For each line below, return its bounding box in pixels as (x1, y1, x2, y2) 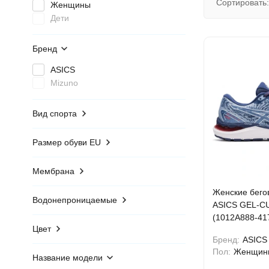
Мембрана (32, 166, 74, 176)
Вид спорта (32, 108, 77, 118)
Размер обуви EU (32, 137, 101, 147)
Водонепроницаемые (32, 195, 117, 205)
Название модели (32, 252, 103, 262)
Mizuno (50, 77, 78, 88)
